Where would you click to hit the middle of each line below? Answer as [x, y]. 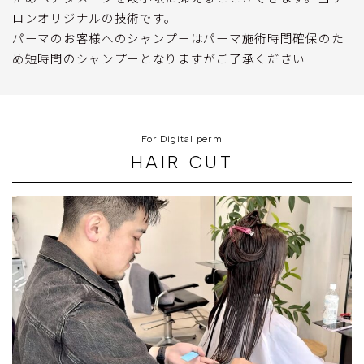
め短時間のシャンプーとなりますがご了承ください [159, 58]
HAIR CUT [182, 162]
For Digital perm [182, 139]
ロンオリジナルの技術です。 [95, 17]
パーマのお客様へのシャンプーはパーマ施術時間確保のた [178, 37]
